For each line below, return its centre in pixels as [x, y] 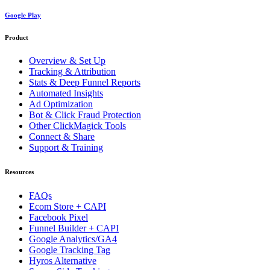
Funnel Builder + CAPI [74, 228]
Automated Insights [66, 93]
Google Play [23, 15]
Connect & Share [62, 137]
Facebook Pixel [58, 218]
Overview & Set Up [67, 61]
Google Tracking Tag [70, 250]
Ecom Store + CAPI [67, 207]
